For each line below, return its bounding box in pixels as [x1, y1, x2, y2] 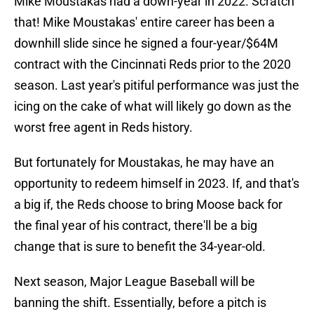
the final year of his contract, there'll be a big [14, 218, 257, 233]
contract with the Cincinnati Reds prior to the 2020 [14, 57, 291, 72]
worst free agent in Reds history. [14, 120, 193, 135]
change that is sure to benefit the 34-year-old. [14, 239, 266, 254]
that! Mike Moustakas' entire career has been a [14, 15, 275, 30]
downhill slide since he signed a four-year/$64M [14, 36, 278, 51]
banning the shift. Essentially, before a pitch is [14, 295, 266, 310]
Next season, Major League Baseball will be [14, 274, 255, 289]
